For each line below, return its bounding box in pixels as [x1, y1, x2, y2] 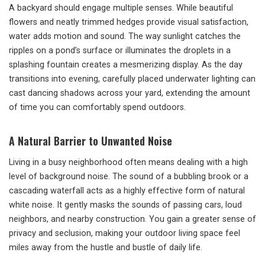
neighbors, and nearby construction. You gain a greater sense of [9, 214, 256, 225]
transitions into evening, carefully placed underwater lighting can [9, 74, 256, 85]
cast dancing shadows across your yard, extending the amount [9, 88, 250, 99]
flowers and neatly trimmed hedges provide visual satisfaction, [9, 17, 248, 28]
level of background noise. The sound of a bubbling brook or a [9, 172, 248, 182]
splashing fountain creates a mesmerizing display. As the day [9, 60, 243, 70]
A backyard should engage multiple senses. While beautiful [9, 3, 233, 14]
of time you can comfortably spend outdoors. [9, 102, 186, 113]
